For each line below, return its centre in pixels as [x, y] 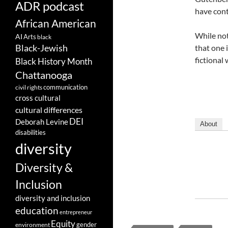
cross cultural [38, 98]
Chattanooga [44, 75]
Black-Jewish [41, 48]
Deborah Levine [42, 122]
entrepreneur [76, 212]
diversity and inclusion [53, 198]
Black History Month [54, 62]
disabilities [31, 133]
